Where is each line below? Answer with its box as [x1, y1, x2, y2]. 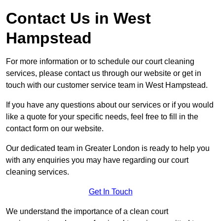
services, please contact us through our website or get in [6, 69, 201, 78]
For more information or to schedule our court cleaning [6, 57, 194, 66]
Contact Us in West [6, 9, 151, 28]
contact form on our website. [6, 124, 104, 133]
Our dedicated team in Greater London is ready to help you [6, 144, 210, 153]
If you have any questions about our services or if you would [6, 101, 214, 110]
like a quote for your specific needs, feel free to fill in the [6, 112, 198, 121]
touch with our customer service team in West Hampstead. [6, 81, 208, 90]
